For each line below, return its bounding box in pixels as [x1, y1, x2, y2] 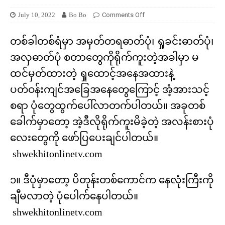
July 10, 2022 [18, 11, 55, 19]
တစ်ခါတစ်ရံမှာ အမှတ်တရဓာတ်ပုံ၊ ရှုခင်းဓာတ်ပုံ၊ [10, 36, 213, 47]
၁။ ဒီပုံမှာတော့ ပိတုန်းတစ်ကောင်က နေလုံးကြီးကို [10, 174, 213, 186]
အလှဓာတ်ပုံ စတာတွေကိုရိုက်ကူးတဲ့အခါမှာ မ [10, 52, 199, 63]
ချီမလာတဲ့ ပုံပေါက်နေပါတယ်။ [10, 190, 138, 202]
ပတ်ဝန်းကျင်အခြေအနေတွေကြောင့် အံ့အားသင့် [10, 84, 209, 95]
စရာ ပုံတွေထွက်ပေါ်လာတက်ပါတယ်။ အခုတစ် [10, 100, 205, 111]
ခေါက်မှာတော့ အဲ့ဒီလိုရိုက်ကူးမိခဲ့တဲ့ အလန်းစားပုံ [10, 116, 214, 128]
